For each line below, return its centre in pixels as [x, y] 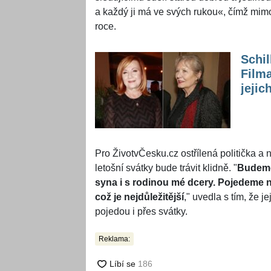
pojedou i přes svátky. [141, 212]
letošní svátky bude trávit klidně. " [166, 168]
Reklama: [114, 239]
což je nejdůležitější [139, 197]
